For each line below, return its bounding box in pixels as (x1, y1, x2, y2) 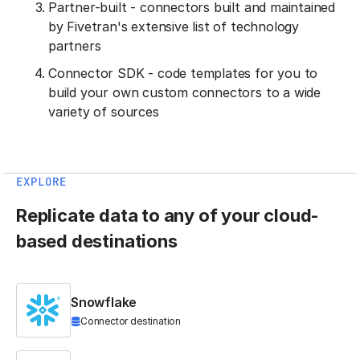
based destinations (16, 231, 178, 252)
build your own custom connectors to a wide (48, 84, 321, 101)
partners (48, 38, 101, 55)
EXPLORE (16, 174, 67, 190)
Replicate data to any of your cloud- (16, 205, 320, 227)
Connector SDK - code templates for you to (48, 65, 318, 82)
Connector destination (80, 315, 182, 328)
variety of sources (48, 104, 159, 121)
